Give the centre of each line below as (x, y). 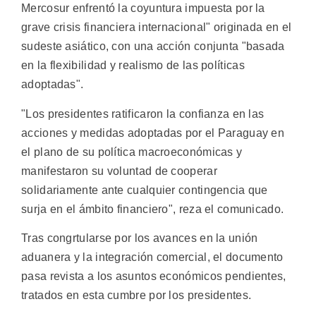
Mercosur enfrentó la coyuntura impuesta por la (143, 8)
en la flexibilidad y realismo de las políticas (133, 66)
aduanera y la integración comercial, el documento (152, 257)
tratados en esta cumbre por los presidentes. (136, 295)
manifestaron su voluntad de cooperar (119, 171)
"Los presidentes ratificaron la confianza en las (143, 114)
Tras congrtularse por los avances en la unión (140, 238)
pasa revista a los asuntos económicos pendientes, (154, 276)
